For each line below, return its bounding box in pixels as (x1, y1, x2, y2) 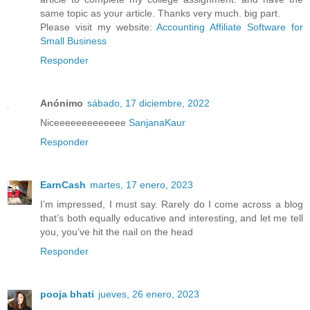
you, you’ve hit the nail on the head (40, 226, 193, 238)
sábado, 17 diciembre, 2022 (87, 98, 210, 109)
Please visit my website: (40, 21, 157, 33)
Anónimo (40, 98, 83, 109)
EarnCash (40, 179, 86, 191)
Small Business (40, 35, 107, 47)
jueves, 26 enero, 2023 (98, 289, 199, 300)
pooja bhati (40, 289, 94, 300)
